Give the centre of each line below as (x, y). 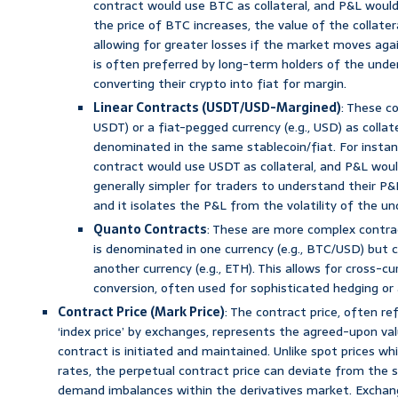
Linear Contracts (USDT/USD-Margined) (217, 107)
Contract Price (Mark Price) (141, 311)
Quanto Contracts (150, 229)
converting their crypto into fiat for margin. (220, 83)
